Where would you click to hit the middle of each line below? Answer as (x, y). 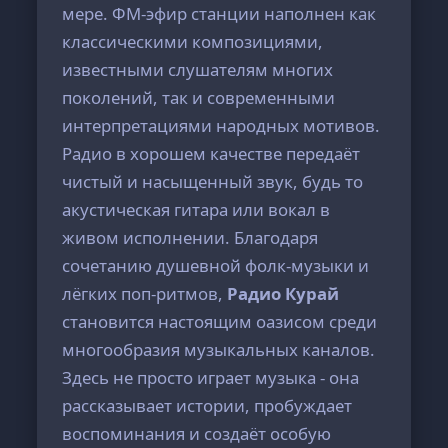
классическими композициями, (193, 41)
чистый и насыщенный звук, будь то (213, 181)
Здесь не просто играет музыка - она (211, 377)
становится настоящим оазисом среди (220, 321)
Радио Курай (283, 293)
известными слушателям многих (198, 69)
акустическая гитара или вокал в (196, 209)
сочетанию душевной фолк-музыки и (216, 265)
